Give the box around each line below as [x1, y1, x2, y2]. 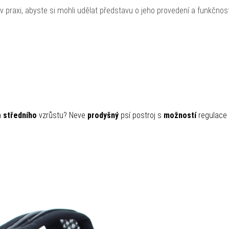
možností [164, 110, 196, 120]
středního [3, 110, 37, 120]
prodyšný [87, 110, 119, 120]
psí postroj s [119, 110, 164, 120]
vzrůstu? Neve [37, 110, 87, 120]
